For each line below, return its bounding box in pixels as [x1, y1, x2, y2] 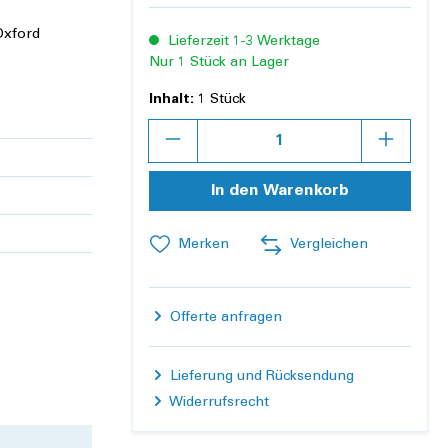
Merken [178, 238, 229, 253]
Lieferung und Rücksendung [166, 370, 354, 385]
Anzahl [148, 121, 195, 136]
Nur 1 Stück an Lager [149, 56, 289, 71]
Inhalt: [149, 93, 194, 108]
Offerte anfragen [170, 311, 282, 326]
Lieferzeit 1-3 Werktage [164, 35, 320, 50]
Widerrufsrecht [166, 396, 269, 411]
